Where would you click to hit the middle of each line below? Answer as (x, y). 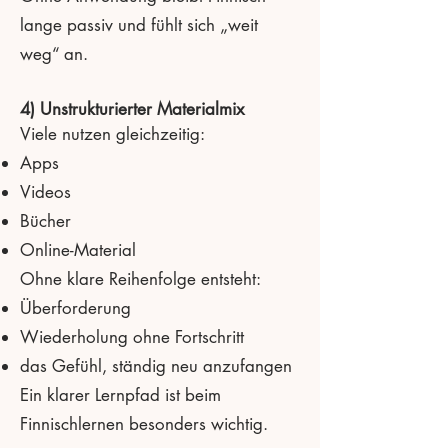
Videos (45, 191)
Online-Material (78, 249)
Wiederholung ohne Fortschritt (132, 336)
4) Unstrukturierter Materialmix (132, 108)
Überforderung (75, 307)
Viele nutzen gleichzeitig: (112, 133)
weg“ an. (54, 53)
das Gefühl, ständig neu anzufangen (156, 365)
